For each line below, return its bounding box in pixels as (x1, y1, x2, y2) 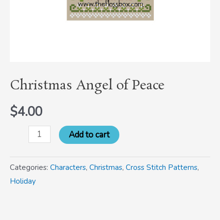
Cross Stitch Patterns (126, 163, 197, 173)
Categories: (10, 163, 50, 173)
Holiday (10, 176, 36, 187)
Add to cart (68, 129, 110, 141)
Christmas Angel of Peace (10, 77, 165, 95)
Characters (50, 163, 86, 173)
